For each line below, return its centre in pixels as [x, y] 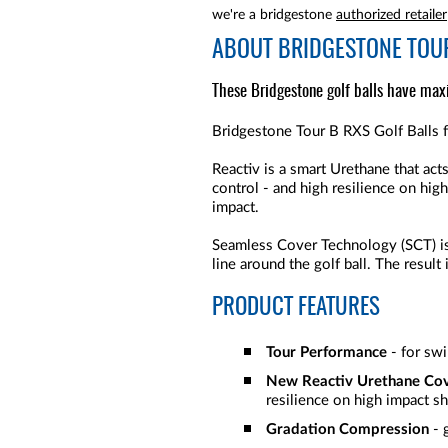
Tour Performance [328, 352]
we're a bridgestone [274, 15]
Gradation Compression [347, 430]
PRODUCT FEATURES [296, 308]
